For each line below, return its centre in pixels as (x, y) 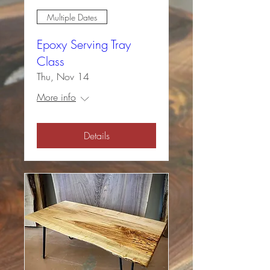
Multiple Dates (72, 17)
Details (96, 136)
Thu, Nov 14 (63, 77)
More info (56, 97)
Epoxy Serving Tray (84, 45)
